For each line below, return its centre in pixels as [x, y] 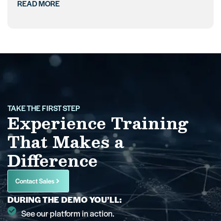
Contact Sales [35, 181]
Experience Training [98, 123]
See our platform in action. [68, 213]
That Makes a [66, 141]
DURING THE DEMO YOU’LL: [65, 199]
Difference [53, 160]
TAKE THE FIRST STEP [44, 108]
